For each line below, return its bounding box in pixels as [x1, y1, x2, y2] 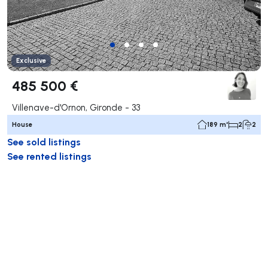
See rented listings [7, 149, 92, 162]
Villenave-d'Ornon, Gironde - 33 [12, 101, 140, 113]
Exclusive [16, 56, 46, 65]
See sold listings [7, 135, 81, 148]
